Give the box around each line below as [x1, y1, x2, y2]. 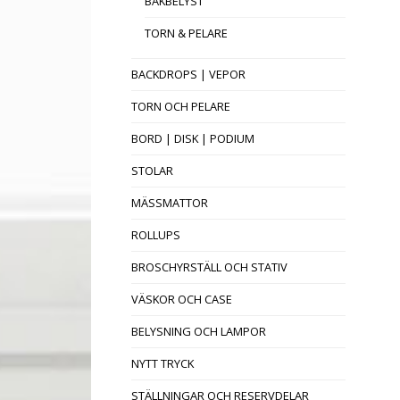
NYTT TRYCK [131, 355, 194, 372]
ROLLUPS [131, 227, 180, 244]
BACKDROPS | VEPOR [131, 66, 246, 83]
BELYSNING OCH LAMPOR [131, 323, 266, 340]
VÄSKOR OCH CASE [131, 291, 232, 308]
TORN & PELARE [145, 25, 228, 42]
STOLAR [131, 162, 173, 179]
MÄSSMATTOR [131, 195, 208, 212]
